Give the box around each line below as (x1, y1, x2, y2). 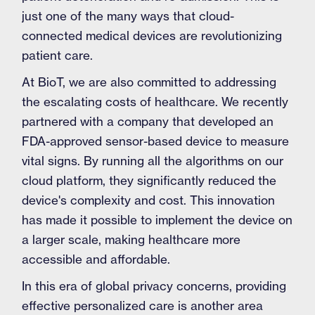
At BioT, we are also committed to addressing (22, 75, 277, 89)
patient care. (22, 48, 94, 63)
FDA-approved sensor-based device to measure (22, 134, 290, 148)
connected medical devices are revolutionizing (22, 28, 283, 43)
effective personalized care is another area (22, 298, 264, 313)
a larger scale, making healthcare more (22, 232, 241, 247)
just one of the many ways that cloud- (22, 8, 235, 23)
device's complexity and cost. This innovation (22, 193, 276, 207)
